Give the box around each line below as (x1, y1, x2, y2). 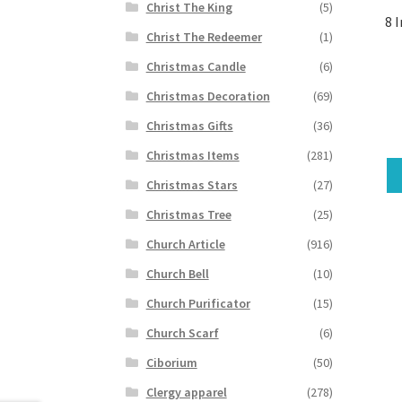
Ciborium (145, 354, 197, 371)
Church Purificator (145, 294, 250, 311)
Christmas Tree (145, 205, 232, 223)
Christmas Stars (145, 176, 238, 193)
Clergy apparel (145, 383, 227, 400)
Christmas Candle (145, 57, 246, 74)
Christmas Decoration (145, 87, 270, 104)
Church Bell (145, 265, 209, 282)
